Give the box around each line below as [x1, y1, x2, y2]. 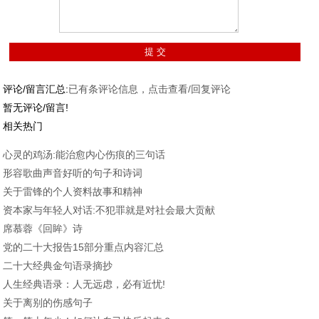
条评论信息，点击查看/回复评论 [88, 83, 231, 95]
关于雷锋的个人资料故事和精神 [3, 185, 143, 197]
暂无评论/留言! [3, 101, 69, 113]
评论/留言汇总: [3, 83, 69, 95]
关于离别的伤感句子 [3, 296, 93, 308]
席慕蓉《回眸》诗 [3, 222, 83, 234]
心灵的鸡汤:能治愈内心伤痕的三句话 [3, 148, 166, 160]
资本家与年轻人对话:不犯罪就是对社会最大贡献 [3, 204, 216, 216]
